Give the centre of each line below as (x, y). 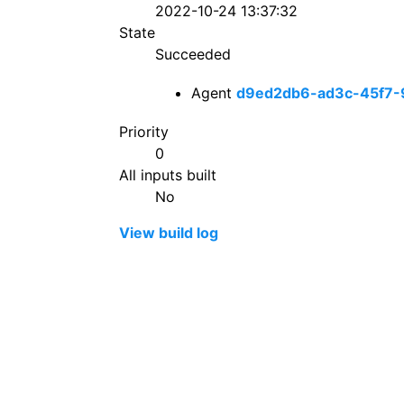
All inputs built (168, 175)
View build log (169, 233)
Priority (144, 132)
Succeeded (193, 54)
